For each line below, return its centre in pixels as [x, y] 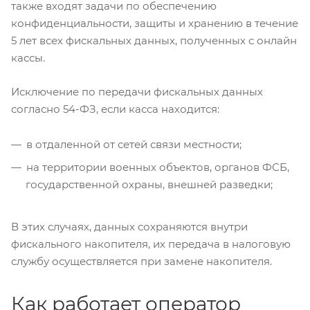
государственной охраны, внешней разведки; [149, 185]
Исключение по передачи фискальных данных [137, 92]
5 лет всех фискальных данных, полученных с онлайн [154, 40]
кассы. [28, 57]
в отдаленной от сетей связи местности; [134, 145]
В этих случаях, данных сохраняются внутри [129, 227]
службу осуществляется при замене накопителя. [142, 262]
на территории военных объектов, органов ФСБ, [158, 167]
